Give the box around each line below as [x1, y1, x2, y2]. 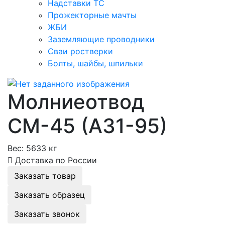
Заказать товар [14, 171, 76, 181]
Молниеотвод [8, 89, 145, 115]
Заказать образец [14, 190, 85, 200]
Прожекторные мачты [48, 10, 137, 20]
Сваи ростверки [48, 46, 113, 56]
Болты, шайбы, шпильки [48, 58, 143, 68]
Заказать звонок [14, 209, 80, 219]
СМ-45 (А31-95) [8, 114, 167, 139]
